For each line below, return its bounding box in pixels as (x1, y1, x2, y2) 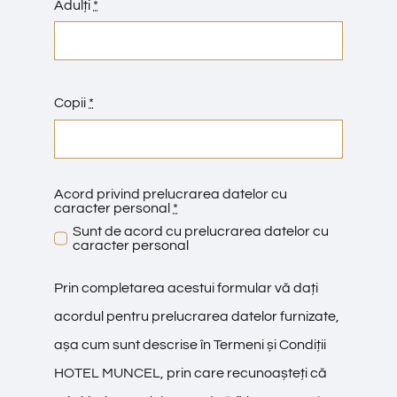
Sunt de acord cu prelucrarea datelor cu (73, 223, 330, 238)
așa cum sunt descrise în (54, 337, 214, 352)
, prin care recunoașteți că (160, 365, 328, 380)
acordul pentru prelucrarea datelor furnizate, (54, 308, 340, 323)
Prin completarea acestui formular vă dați (54, 280, 319, 295)
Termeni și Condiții (214, 337, 327, 352)
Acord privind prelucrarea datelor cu (54, 186, 288, 201)
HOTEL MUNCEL (54, 365, 161, 380)
